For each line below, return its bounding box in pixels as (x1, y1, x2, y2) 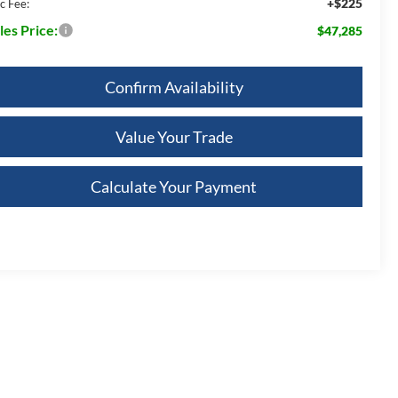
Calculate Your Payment (91, 176, 257, 196)
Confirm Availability (104, 76, 243, 97)
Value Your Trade (115, 126, 233, 147)
